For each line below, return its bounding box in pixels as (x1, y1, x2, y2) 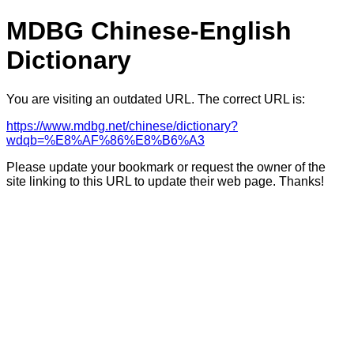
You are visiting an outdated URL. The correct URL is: (6, 92, 305, 106)
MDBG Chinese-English (6, 17, 292, 46)
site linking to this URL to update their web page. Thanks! (6, 174, 324, 188)
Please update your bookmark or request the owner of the (6, 160, 326, 174)
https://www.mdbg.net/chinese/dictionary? (6, 119, 238, 133)
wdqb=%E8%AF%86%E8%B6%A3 (6, 133, 205, 147)
